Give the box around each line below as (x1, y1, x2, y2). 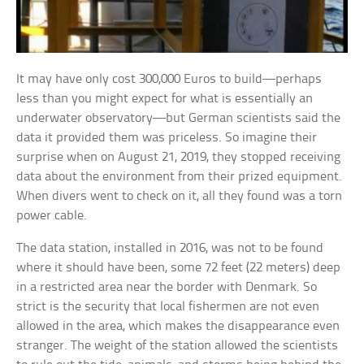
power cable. (16, 208, 88, 223)
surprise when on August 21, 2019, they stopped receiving (16, 149, 341, 164)
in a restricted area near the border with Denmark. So (16, 279, 318, 294)
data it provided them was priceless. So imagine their (16, 130, 318, 145)
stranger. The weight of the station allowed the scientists (16, 338, 339, 353)
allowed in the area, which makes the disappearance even (16, 318, 340, 333)
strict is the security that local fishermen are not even (16, 299, 320, 314)
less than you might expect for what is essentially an (16, 91, 314, 106)
